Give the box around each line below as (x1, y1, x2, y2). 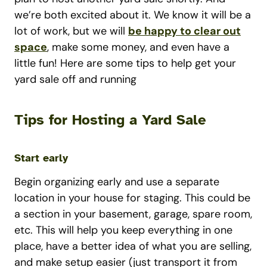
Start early (14, 151, 68, 164)
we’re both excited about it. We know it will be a (14, 8, 251, 22)
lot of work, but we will (14, 24, 128, 38)
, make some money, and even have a (47, 40, 229, 54)
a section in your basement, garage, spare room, (14, 207, 252, 221)
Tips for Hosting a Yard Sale (14, 111, 206, 129)
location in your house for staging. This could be (14, 191, 250, 205)
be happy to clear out (128, 24, 241, 38)
